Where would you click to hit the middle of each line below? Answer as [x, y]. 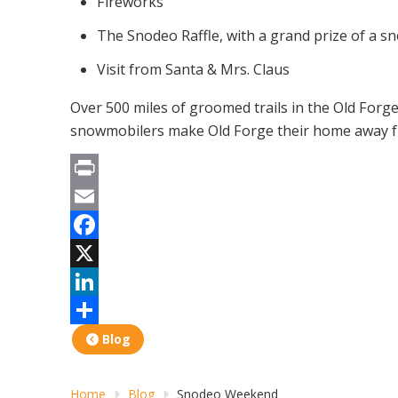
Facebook [99, 252]
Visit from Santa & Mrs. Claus [194, 69]
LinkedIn [95, 309]
